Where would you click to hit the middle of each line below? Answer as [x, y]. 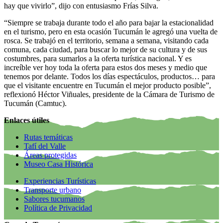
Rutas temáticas [48, 137]
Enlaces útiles [27, 120]
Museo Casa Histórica [58, 164]
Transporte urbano [53, 190]
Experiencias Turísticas [60, 181]
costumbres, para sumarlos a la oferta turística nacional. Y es [98, 59]
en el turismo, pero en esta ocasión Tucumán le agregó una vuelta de [111, 32]
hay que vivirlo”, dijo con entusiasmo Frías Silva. [81, 6]
